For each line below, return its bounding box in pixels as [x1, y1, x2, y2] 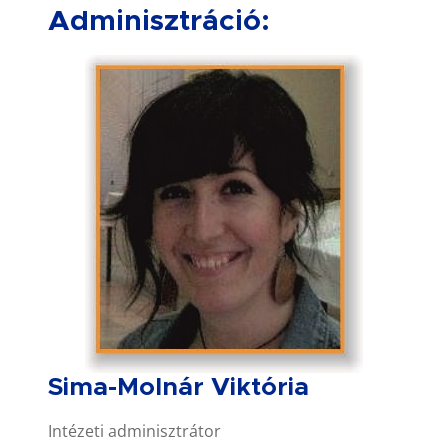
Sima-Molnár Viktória [48, 374, 309, 400]
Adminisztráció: [48, 6, 270, 36]
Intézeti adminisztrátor [48, 419, 221, 442]
